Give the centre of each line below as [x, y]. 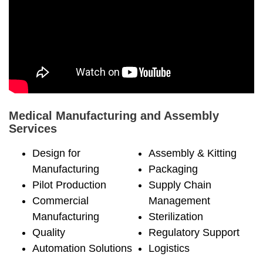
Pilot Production [69, 185]
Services [33, 129]
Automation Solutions [82, 249]
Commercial [60, 201]
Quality [49, 233]
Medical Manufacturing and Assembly [114, 116]
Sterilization [176, 217]
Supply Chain [180, 185]
